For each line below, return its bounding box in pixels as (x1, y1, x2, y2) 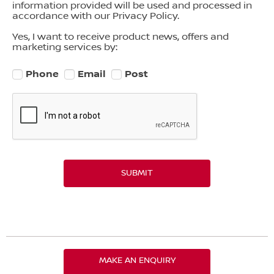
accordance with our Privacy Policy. (12, 10, 179, 21)
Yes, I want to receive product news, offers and (12, 31, 229, 42)
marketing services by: (12, 42, 117, 53)
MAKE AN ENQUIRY (98, 256, 176, 266)
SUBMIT (121, 168, 153, 178)
